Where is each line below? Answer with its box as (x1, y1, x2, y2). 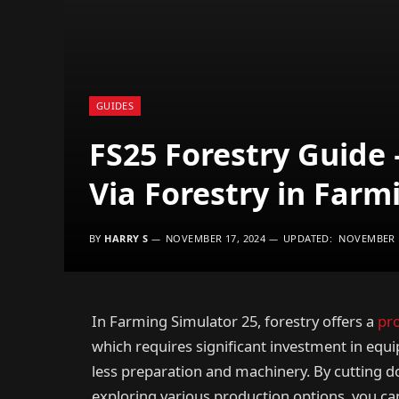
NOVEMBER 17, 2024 (165, 232, 266, 245)
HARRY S (104, 232, 149, 245)
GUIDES (96, 99, 134, 112)
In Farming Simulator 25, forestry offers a (92, 311, 378, 331)
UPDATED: (282, 232, 333, 245)
